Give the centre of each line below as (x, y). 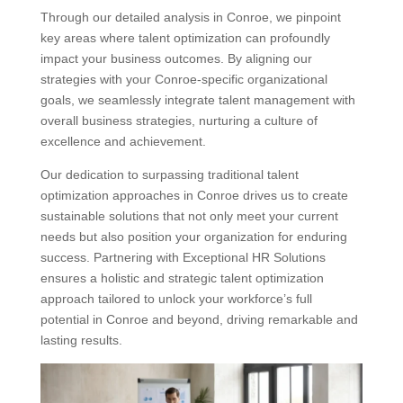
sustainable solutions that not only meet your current (189, 215)
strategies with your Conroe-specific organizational (184, 79)
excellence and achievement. (123, 141)
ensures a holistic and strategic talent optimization (182, 278)
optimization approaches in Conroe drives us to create (194, 195)
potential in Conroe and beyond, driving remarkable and (199, 319)
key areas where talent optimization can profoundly (185, 37)
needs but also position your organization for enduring (193, 236)
